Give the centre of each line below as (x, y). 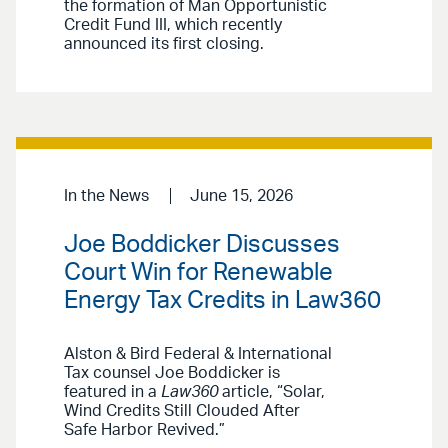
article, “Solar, (271, 392)
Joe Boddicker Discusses (202, 245)
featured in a (112, 392)
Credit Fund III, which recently (173, 24)
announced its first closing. (164, 43)
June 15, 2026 (241, 195)
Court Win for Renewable (198, 273)
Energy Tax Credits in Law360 (222, 301)
